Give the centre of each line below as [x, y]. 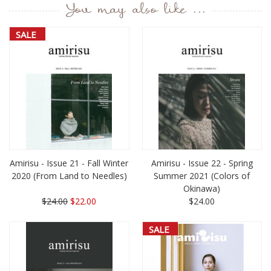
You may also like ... [135, 11]
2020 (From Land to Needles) [69, 176]
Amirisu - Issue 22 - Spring [202, 163]
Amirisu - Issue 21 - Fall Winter [69, 163]
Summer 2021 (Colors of [202, 176]
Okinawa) [202, 189]
